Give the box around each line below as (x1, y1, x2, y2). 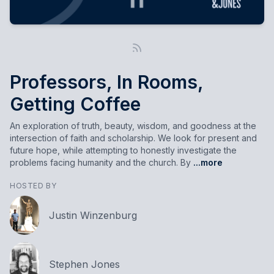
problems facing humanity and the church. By (10, 157, 191, 168)
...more (191, 157, 223, 168)
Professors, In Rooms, (10, 71, 203, 93)
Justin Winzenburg (49, 209, 137, 221)
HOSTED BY (10, 181, 57, 190)
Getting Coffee (10, 93, 141, 115)
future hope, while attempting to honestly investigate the (10, 145, 237, 155)
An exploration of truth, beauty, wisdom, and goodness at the (10, 120, 256, 131)
